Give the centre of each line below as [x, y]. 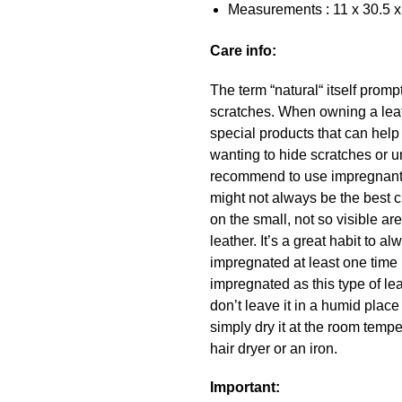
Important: [245, 388]
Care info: [243, 51]
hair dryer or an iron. [273, 348]
